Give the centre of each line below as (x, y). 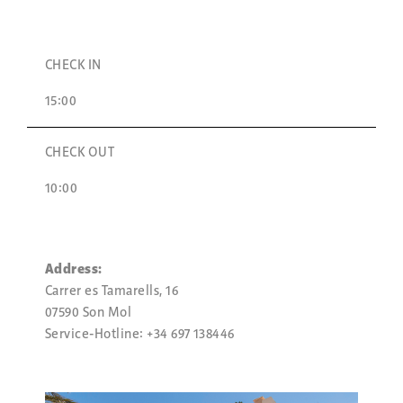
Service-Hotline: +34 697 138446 (140, 334)
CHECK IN (73, 65)
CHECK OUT (80, 152)
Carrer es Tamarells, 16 (112, 291)
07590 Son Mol (89, 313)
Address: (74, 269)
